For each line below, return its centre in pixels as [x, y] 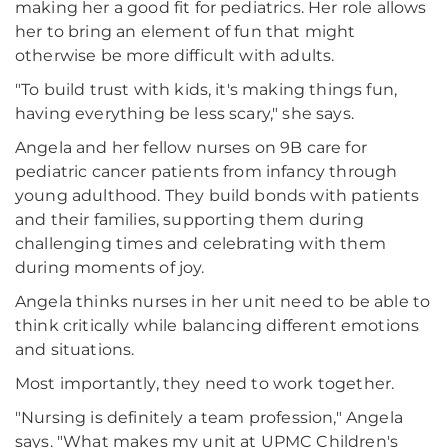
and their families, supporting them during [189, 220]
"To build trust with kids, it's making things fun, [206, 90]
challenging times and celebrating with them [200, 244]
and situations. [75, 350]
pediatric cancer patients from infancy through [206, 172]
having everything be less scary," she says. [184, 114]
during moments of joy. [110, 268]
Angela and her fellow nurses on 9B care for [191, 148]
